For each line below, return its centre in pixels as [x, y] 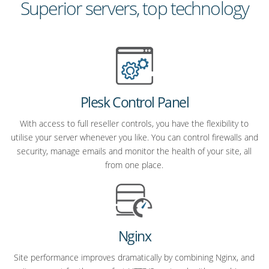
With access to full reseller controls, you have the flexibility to [134, 124]
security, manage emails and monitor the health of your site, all [134, 151]
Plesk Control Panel [134, 102]
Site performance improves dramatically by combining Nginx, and [134, 257]
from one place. [134, 165]
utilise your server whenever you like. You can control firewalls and [134, 138]
